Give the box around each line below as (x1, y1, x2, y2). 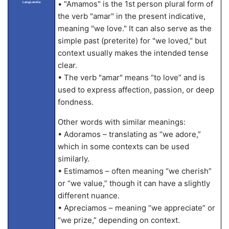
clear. (57, 60, 77, 70)
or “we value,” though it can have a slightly (57, 178, 210, 188)
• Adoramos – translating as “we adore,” (57, 129, 201, 139)
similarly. (57, 154, 89, 164)
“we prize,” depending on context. (57, 215, 180, 225)
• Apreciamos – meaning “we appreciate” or (57, 203, 215, 213)
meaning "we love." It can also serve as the (57, 24, 212, 33)
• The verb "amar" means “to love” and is (57, 73, 205, 82)
